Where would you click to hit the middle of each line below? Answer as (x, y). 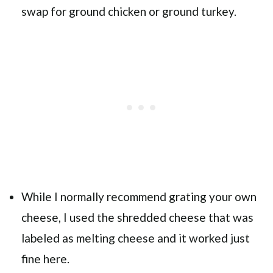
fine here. (45, 259)
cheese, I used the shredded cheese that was (137, 217)
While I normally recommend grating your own (139, 197)
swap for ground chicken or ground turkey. (129, 11)
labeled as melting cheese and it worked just (136, 238)
